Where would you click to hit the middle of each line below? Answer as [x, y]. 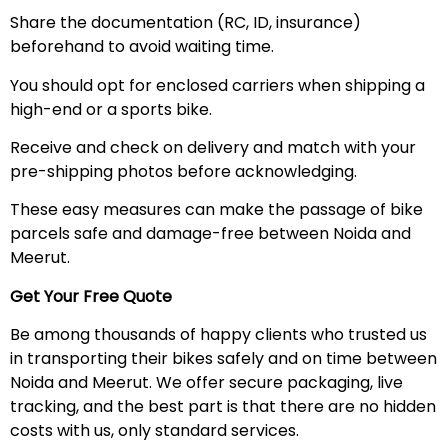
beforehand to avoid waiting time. [142, 47]
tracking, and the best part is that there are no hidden [223, 407]
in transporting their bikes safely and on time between [223, 359]
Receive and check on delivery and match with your [213, 148]
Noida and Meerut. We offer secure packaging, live [206, 383]
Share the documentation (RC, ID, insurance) [185, 23]
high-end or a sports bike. [111, 109]
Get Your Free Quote [93, 296]
